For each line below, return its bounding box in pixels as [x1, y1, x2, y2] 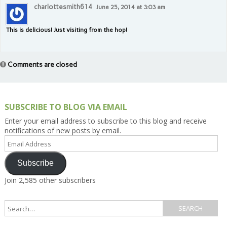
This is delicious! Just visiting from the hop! [6, 26, 127, 33]
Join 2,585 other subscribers [4, 175, 96, 185]
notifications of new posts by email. [4, 125, 121, 135]
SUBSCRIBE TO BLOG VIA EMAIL [4, 101, 127, 112]
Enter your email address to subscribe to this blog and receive [4, 116, 207, 126]
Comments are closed [6, 60, 77, 69]
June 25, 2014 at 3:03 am [96, 3, 165, 11]
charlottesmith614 [34, 3, 92, 11]
